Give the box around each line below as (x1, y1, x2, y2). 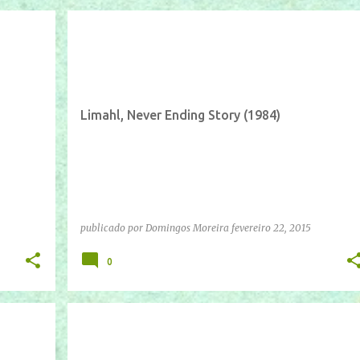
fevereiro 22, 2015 (231, 221, 311, 234)
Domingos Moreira (145, 221, 229, 234)
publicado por (80, 221, 145, 234)
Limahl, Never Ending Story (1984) (80, 107, 280, 122)
